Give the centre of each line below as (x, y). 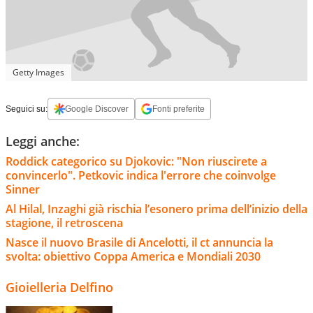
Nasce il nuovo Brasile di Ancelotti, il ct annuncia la (139, 242)
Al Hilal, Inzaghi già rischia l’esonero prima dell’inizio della (156, 209)
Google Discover (97, 109)
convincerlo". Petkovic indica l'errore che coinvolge (141, 175)
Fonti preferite (179, 109)
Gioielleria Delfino (59, 287)
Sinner (23, 189)
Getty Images (38, 72)
